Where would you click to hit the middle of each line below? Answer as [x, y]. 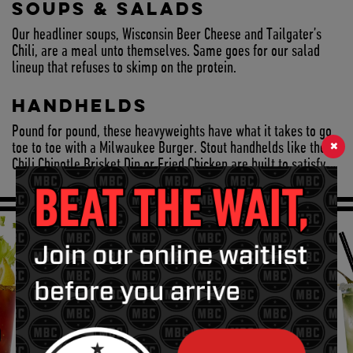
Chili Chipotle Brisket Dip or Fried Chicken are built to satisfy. [170, 165]
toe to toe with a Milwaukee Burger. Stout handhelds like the [169, 149]
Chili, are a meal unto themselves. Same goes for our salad [166, 52]
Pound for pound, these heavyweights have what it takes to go [172, 132]
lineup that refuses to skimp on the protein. [124, 69]
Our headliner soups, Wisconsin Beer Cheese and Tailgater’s [167, 35]
